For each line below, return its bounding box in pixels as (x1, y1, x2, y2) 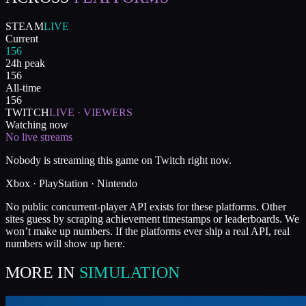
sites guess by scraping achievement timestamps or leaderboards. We (5, 212, 299, 225)
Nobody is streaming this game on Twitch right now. (5, 154, 232, 166)
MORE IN (5, 263, 75, 281)
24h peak (5, 57, 45, 69)
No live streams (5, 130, 72, 143)
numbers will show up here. (5, 237, 125, 249)
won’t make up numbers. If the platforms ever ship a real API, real (5, 225, 290, 237)
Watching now (5, 118, 68, 130)
